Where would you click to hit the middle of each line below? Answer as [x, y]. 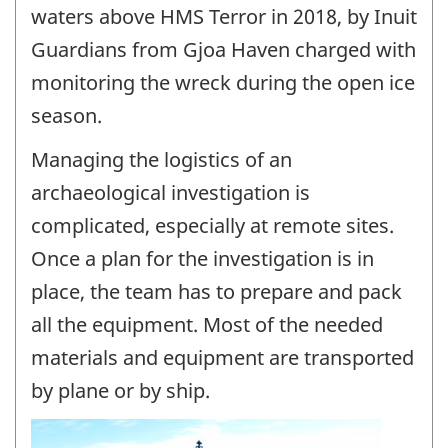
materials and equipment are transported [222, 358]
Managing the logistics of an [161, 160]
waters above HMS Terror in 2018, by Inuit [224, 16]
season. [66, 115]
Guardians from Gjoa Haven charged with [223, 49]
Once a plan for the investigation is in [202, 259]
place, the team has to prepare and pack [216, 292]
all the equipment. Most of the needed [207, 325]
